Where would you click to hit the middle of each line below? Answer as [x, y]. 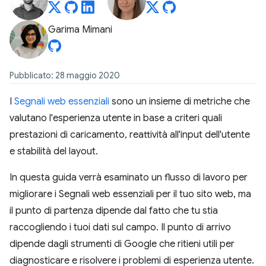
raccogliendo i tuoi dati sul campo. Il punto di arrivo [120, 227]
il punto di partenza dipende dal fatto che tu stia [114, 211]
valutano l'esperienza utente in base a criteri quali [116, 118]
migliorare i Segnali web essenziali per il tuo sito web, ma [130, 194]
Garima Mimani [80, 30]
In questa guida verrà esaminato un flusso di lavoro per [129, 178]
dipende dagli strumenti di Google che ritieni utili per [122, 244]
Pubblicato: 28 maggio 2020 [65, 75]
